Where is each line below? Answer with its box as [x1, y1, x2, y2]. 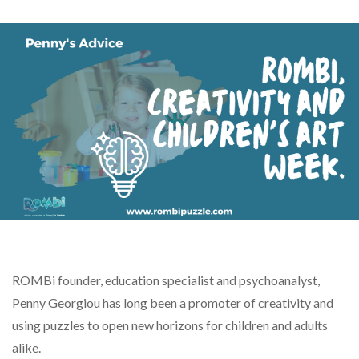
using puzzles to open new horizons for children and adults [12, 317, 328, 333]
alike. [12, 340, 41, 356]
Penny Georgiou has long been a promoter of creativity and [12, 295, 333, 311]
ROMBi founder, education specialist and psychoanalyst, [12, 272, 320, 288]
